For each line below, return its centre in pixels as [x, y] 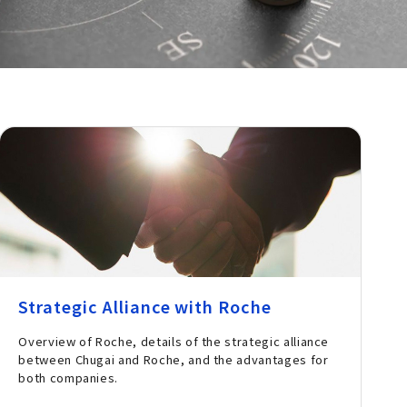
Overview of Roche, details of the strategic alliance [174, 342]
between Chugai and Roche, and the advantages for [174, 360]
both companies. [69, 378]
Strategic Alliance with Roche [145, 307]
